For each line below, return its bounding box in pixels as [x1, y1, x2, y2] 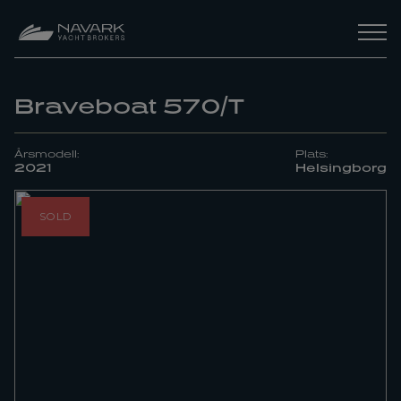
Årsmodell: [14, 148, 80, 159]
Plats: [295, 148, 328, 159]
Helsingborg [295, 160, 387, 175]
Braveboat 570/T [14, 93, 244, 118]
